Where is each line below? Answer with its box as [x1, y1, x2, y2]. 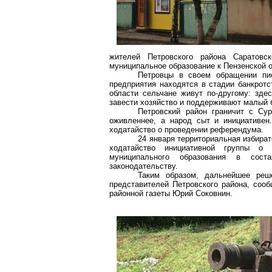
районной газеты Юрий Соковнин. [109, 189, 233, 198]
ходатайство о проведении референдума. [109, 125, 263, 134]
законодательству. [109, 161, 178, 171]
